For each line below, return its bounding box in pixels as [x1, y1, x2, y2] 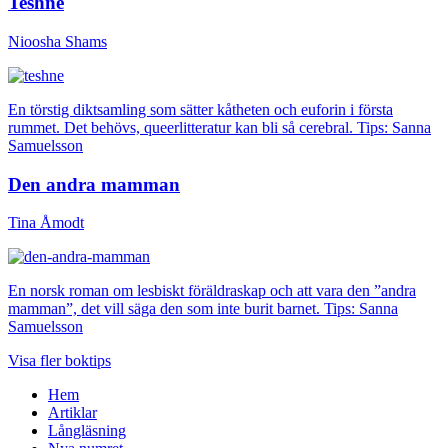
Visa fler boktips [8, 352, 111, 370]
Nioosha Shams [8, 32, 107, 50]
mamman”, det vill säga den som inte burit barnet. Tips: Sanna [8, 300, 398, 318]
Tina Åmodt [8, 214, 84, 232]
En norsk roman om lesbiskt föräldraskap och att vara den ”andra [8, 282, 416, 300]
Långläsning [48, 422, 126, 440]
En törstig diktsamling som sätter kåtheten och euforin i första [8, 100, 393, 118]
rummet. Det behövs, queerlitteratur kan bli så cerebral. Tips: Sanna [8, 118, 431, 136]
